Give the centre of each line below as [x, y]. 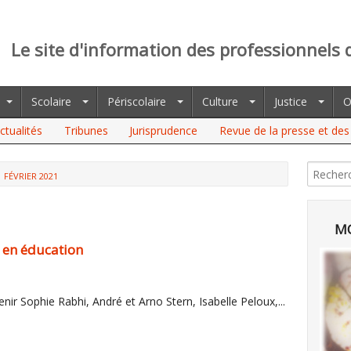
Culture [220, 101]
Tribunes [86, 130]
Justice [291, 101]
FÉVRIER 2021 [31, 176]
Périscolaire [137, 101]
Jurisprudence [164, 130]
